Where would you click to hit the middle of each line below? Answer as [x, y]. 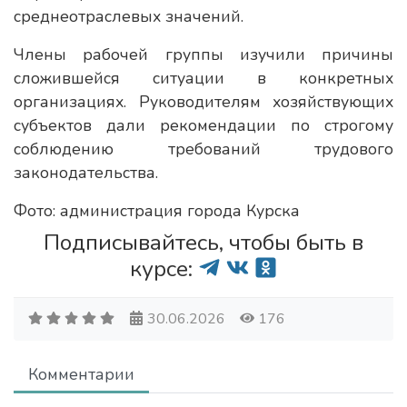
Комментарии [81, 374]
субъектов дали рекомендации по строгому [203, 125]
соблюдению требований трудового [203, 149]
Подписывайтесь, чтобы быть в [203, 243]
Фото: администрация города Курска [157, 211]
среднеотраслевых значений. [129, 16]
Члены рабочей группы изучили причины [203, 55]
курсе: [164, 269]
